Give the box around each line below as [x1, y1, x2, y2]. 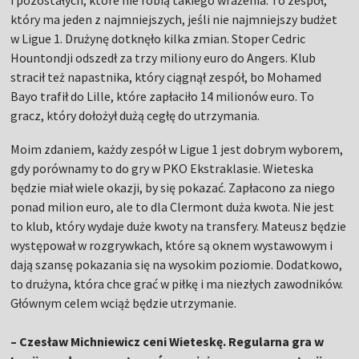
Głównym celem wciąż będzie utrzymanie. [10, 295, 237, 312]
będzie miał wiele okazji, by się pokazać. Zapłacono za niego [10, 179, 336, 196]
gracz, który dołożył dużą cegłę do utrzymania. [10, 107, 260, 124]
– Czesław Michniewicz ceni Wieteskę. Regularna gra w [10, 333, 325, 350]
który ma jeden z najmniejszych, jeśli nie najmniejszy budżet [10, 11, 338, 28]
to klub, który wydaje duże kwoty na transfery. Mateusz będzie [10, 218, 347, 235]
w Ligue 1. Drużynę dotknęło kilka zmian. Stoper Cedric [10, 30, 306, 47]
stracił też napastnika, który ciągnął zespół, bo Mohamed [10, 69, 322, 86]
